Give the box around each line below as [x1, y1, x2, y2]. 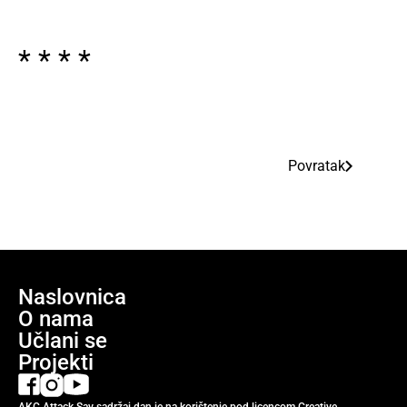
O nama [18, 306, 94, 332]
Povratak [288, 157, 345, 174]
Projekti [18, 350, 94, 375]
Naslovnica [18, 284, 126, 310]
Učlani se [18, 328, 107, 353]
